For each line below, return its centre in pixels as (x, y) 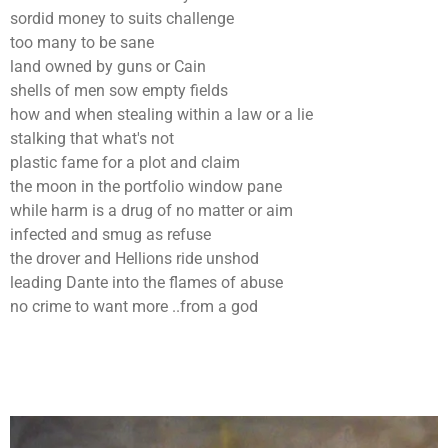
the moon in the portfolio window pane (146, 187)
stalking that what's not (92, 139)
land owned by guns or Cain (108, 67)
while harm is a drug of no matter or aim (151, 211)
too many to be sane (82, 43)
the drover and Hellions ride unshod (134, 259)
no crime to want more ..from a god (134, 307)
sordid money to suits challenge (122, 19)
